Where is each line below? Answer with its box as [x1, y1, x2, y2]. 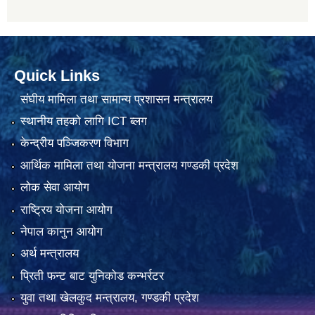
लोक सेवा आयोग [20, 181, 89, 195]
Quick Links [14, 67, 100, 85]
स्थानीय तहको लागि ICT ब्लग [20, 115, 147, 129]
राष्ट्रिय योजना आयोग [20, 202, 112, 217]
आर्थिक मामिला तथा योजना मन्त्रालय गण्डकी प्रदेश [20, 158, 238, 172]
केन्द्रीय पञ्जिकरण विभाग [20, 136, 129, 150]
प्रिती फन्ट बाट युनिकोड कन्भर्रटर [20, 269, 164, 283]
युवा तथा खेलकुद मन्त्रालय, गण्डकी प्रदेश [20, 291, 199, 305]
